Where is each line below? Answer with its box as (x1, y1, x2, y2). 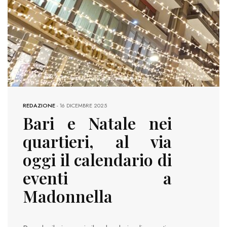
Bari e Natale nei (23, 112, 172, 134)
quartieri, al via (23, 130, 172, 153)
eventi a (23, 167, 172, 189)
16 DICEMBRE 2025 (59, 101, 107, 110)
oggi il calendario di (23, 148, 172, 171)
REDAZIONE (23, 101, 55, 110)
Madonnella (23, 185, 112, 207)
